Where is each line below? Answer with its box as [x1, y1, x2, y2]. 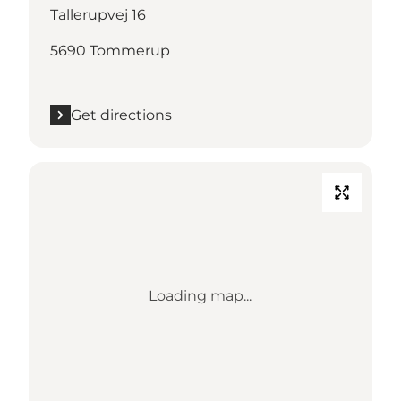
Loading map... [149, 286, 252, 304]
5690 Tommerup [50, 41, 170, 59]
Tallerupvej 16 [50, 5, 146, 23]
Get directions [71, 106, 172, 124]
